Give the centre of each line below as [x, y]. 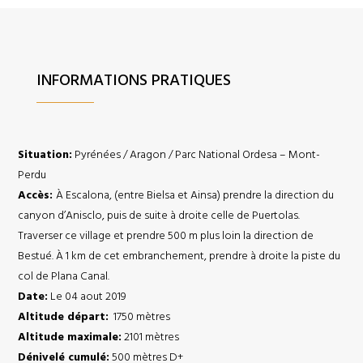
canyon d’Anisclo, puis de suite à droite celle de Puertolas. [159, 216]
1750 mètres [140, 317]
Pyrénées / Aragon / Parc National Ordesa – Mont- [196, 155]
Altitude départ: [64, 317]
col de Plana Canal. [64, 277]
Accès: [37, 196]
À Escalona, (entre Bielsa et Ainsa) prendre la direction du [195, 196]
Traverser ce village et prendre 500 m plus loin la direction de [166, 236]
